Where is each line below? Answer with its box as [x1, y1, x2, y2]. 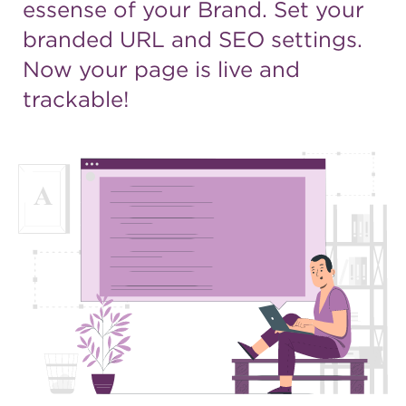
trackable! [23, 85, 130, 112]
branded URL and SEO [23, 25, 265, 53]
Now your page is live [23, 55, 253, 82]
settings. [265, 25, 362, 53]
